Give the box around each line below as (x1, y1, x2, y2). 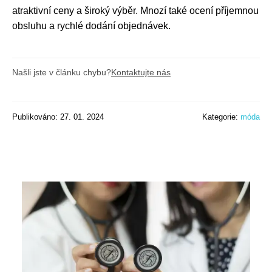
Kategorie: (202, 112, 240, 121)
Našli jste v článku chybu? (12, 67, 111, 77)
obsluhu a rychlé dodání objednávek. (12, 20, 171, 31)
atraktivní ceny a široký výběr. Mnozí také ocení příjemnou (12, 5, 259, 16)
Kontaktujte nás (111, 67, 171, 77)
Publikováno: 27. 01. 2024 (12, 112, 104, 121)
